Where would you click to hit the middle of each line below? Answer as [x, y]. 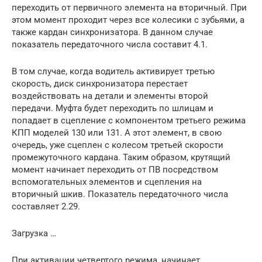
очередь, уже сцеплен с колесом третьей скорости [118, 145]
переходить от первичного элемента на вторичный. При [129, 7]
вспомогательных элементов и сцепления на [107, 182]
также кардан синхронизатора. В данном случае [112, 32]
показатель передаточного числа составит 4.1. [110, 44]
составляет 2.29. [46, 206]
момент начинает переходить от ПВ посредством [115, 169]
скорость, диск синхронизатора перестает [100, 83]
